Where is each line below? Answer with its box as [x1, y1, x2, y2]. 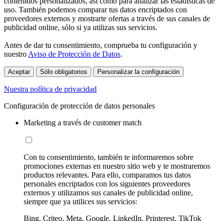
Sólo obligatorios [40, 68, 87, 76]
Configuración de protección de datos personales [4, 102, 155, 110]
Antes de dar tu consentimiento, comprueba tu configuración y [4, 41, 197, 50]
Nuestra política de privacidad [4, 85, 97, 94]
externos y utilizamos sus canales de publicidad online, [24, 188, 193, 197]
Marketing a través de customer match [24, 118, 142, 127]
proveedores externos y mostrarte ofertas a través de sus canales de [4, 14, 210, 23]
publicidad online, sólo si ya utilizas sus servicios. [4, 23, 157, 32]
